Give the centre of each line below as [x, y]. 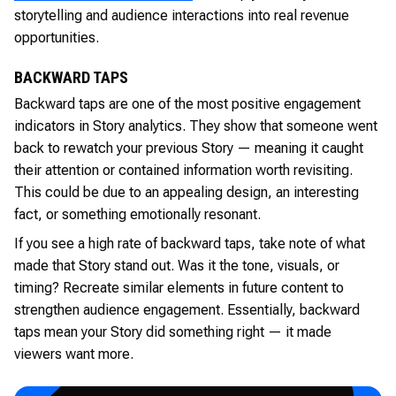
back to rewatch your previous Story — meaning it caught [189, 148]
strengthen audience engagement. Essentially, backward [187, 309]
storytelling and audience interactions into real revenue [182, 15]
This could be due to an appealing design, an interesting [187, 192]
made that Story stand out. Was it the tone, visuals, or [177, 265]
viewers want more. [74, 354]
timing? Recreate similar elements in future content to [179, 287]
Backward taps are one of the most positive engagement [187, 103]
